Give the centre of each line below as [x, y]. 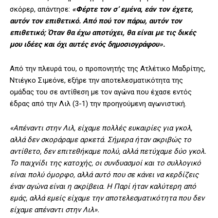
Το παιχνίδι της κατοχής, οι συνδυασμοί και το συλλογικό [105, 163]
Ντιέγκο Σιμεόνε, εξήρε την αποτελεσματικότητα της [96, 81]
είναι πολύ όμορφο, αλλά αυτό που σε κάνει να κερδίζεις [104, 175]
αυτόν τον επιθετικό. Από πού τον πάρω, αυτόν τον [96, 21]
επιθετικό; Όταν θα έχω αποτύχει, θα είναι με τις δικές [103, 33]
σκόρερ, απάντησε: [41, 9]
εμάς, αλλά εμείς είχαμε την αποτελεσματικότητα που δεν [107, 198]
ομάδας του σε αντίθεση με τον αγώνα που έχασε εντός [101, 92]
